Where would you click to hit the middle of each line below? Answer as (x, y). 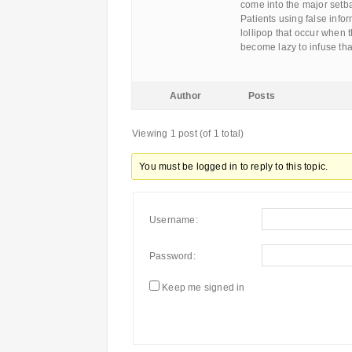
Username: (174, 220)
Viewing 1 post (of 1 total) (188, 134)
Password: (172, 256)
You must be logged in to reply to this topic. (234, 167)
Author (185, 96)
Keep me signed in (203, 288)
